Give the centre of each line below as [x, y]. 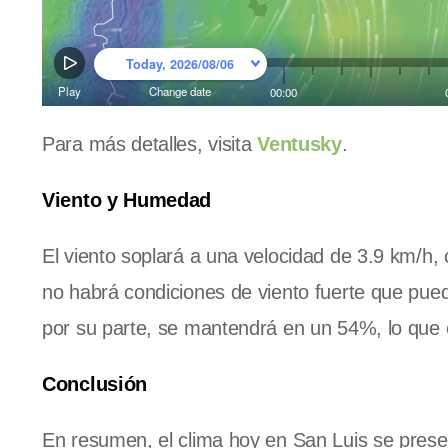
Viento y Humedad [127, 199]
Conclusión [94, 383]
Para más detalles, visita [150, 143]
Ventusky [299, 143]
